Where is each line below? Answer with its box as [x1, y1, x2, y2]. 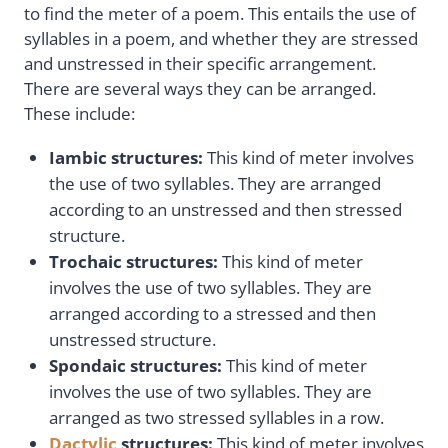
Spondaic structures [49, 353, 217, 377]
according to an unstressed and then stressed [49, 197, 402, 221]
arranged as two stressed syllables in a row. [49, 405, 384, 429]
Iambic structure [49, 145, 190, 169]
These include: [24, 102, 135, 126]
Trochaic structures [49, 249, 213, 273]
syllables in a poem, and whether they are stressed [24, 27, 418, 51]
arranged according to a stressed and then [49, 301, 376, 325]
